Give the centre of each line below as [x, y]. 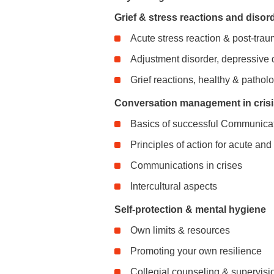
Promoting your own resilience [196, 251]
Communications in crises [186, 165]
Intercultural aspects [174, 186]
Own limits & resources [180, 230]
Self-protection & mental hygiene [190, 209]
